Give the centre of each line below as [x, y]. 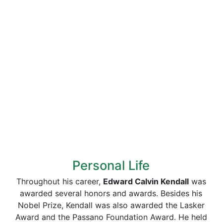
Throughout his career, [59, 181]
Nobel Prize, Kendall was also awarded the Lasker [111, 205]
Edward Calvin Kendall [146, 181]
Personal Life [111, 165]
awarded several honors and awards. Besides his [111, 193]
